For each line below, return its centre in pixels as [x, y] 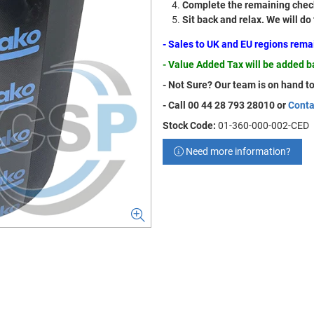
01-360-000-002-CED [264, 125]
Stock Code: [189, 125]
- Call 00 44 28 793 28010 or [225, 105]
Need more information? [237, 151]
